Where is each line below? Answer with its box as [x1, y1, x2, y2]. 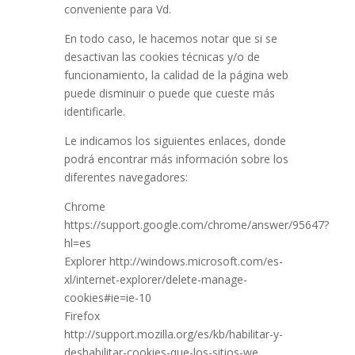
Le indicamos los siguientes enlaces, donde [63, 133, 286, 148]
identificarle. [63, 104, 125, 119]
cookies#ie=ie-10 [63, 290, 151, 305]
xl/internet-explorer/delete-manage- [63, 272, 247, 287]
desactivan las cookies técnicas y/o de [63, 49, 260, 64]
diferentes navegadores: [63, 170, 188, 185]
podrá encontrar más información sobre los [63, 151, 288, 166]
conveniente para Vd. [63, 2, 171, 17]
